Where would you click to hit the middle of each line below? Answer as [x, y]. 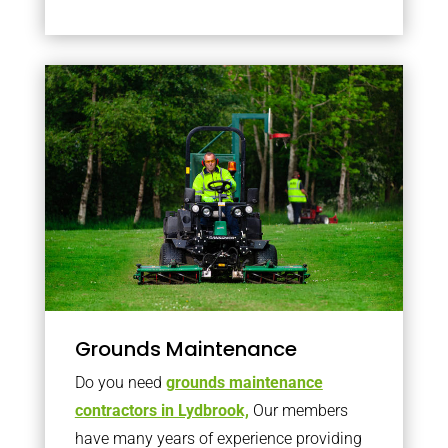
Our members [298, 410]
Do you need [120, 382]
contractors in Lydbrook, [161, 410]
